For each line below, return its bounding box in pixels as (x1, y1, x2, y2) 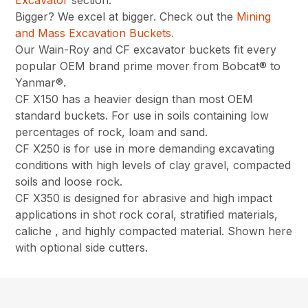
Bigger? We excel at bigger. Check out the (15, 10, 237, 24)
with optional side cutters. (15, 241, 148, 255)
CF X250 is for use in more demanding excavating (15, 142, 275, 156)
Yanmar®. (15, 76, 67, 90)
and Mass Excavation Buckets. (15, 26, 175, 41)
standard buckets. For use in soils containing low (15, 109, 269, 123)
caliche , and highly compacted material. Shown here (15, 224, 293, 239)
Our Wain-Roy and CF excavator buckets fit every (15, 43, 277, 57)
